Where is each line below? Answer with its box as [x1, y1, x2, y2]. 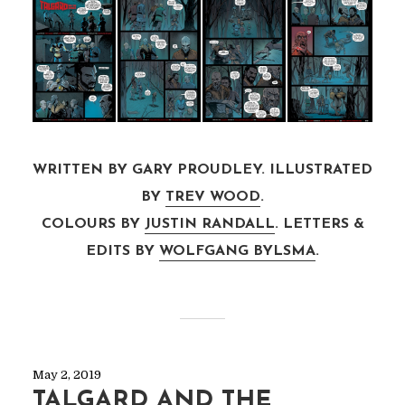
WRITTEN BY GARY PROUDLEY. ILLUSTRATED [33, 163, 372, 178]
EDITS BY [86, 244, 159, 259]
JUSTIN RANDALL [144, 217, 275, 232]
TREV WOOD [165, 190, 260, 205]
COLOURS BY [41, 217, 145, 232]
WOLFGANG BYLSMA [159, 244, 316, 259]
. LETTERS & [274, 217, 364, 232]
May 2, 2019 [32, 368, 101, 382]
